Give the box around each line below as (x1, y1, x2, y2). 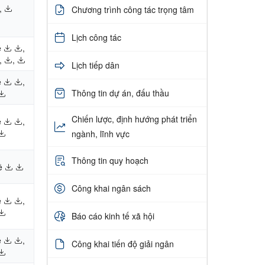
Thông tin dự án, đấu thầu (71, 86, 169, 99)
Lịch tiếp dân (71, 59, 119, 71)
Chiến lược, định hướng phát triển (71, 113, 197, 125)
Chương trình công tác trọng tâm (71, 3, 194, 15)
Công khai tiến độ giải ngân (71, 237, 174, 250)
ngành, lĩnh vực (71, 128, 130, 140)
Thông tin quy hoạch (71, 154, 148, 166)
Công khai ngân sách (71, 182, 151, 194)
